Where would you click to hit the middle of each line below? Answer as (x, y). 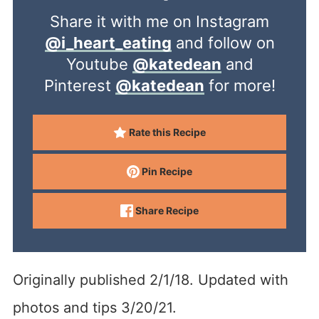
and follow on (223, 42)
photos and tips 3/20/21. (94, 307)
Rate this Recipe (166, 132)
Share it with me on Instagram (164, 21)
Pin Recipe (166, 171)
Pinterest (79, 85)
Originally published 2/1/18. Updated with (150, 279)
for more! (240, 85)
